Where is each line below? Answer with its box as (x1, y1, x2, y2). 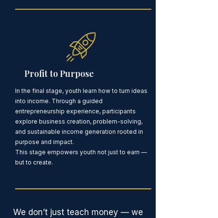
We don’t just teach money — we (13, 207, 143, 217)
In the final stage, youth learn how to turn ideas (15, 87, 147, 94)
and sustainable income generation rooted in (15, 127, 143, 135)
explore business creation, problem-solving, (15, 117, 143, 125)
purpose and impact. (15, 138, 74, 145)
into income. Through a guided (15, 97, 103, 105)
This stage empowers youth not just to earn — (15, 148, 147, 156)
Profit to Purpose (24, 67, 94, 79)
